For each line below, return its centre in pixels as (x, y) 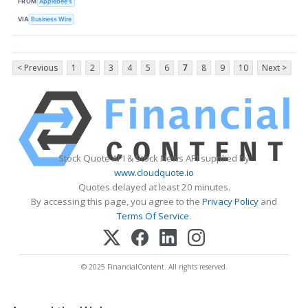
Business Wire (52, 19)
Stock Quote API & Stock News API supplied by (154, 158)
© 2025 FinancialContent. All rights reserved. (154, 267)
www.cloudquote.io (154, 173)
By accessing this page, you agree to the (117, 202)
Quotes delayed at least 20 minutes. (154, 187)
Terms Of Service (153, 216)
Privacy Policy (230, 202)
